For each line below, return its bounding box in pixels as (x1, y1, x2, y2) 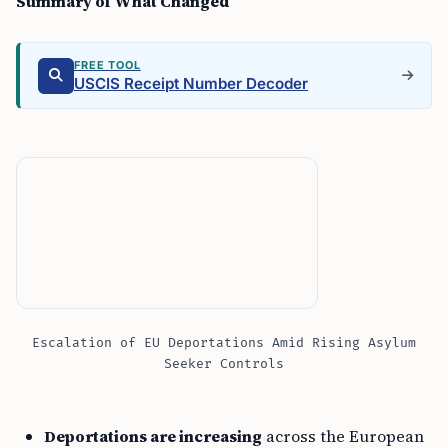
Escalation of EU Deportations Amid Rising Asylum (32, 335, 416, 351)
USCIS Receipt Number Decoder (74, 74, 308, 93)
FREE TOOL (74, 58, 141, 72)
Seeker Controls (164, 356, 284, 372)
